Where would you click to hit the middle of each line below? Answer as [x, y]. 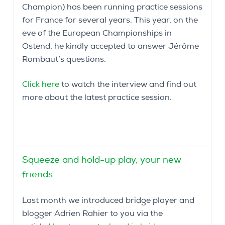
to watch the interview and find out [128, 85]
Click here [41, 85]
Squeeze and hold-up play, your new [102, 160]
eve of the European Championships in [97, 33]
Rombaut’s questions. [64, 60]
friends [37, 175]
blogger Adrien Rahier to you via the [92, 214]
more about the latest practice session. [97, 98]
